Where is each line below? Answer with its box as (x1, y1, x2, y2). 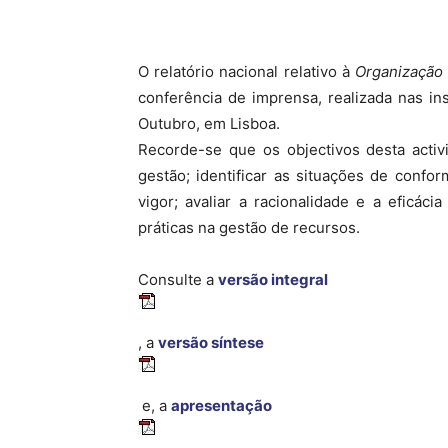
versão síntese (158, 333, 264, 353)
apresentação (171, 396, 272, 416)
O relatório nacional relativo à (138, 62, 356, 82)
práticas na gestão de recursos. (138, 218, 360, 238)
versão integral (218, 270, 328, 290)
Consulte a (138, 270, 218, 290)
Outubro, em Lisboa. (138, 114, 280, 134)
